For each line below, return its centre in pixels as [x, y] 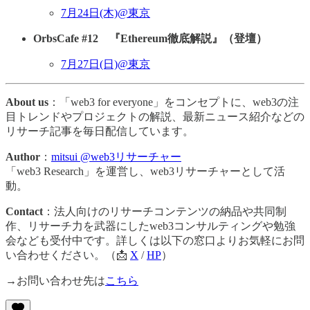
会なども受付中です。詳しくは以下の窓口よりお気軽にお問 [155, 240]
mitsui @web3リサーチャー [116, 156]
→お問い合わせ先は [55, 280]
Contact [24, 211]
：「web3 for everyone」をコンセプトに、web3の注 [174, 102]
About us [27, 102]
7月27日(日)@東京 [106, 64]
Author [23, 156]
